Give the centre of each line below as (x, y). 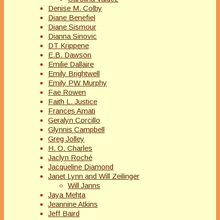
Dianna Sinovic (72, 36)
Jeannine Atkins (73, 204)
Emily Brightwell (74, 74)
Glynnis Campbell (76, 130)
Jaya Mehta (67, 195)
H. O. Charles (70, 148)
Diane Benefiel (72, 18)
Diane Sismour (72, 27)
